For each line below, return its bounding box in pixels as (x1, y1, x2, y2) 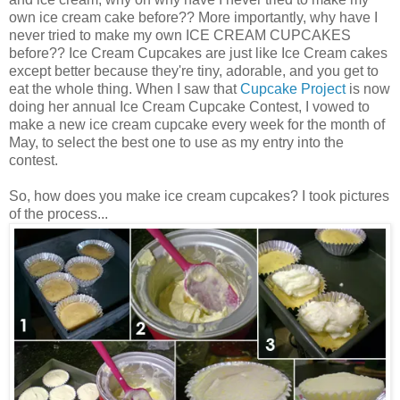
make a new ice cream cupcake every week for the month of (9, 116, 385, 132)
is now (346, 80, 390, 96)
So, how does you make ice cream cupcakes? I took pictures (9, 187, 389, 204)
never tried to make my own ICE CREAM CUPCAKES (9, 27, 351, 43)
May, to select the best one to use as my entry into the (9, 134, 344, 150)
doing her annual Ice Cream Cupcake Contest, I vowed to (9, 98, 370, 114)
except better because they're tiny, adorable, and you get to (9, 62, 379, 79)
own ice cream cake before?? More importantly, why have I (9, 9, 378, 25)
